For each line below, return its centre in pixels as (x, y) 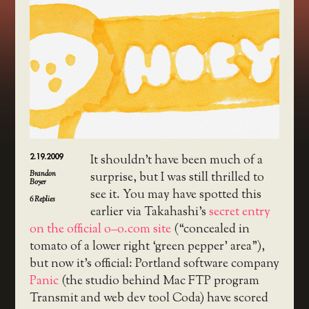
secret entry (239, 213)
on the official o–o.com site (100, 230)
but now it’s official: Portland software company (154, 265)
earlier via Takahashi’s (149, 213)
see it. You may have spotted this (176, 196)
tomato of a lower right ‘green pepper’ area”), (147, 247)
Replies (44, 200)
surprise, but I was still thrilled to (177, 178)
